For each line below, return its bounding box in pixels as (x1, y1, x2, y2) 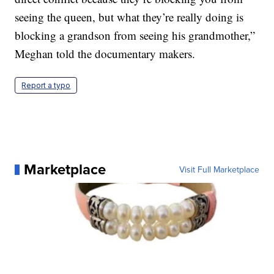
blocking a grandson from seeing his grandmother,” (15, 28, 256, 43)
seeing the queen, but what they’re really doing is (15, 9, 244, 25)
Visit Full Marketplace (179, 163, 259, 176)
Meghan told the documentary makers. (15, 46, 196, 62)
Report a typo (21, 81, 71, 91)
